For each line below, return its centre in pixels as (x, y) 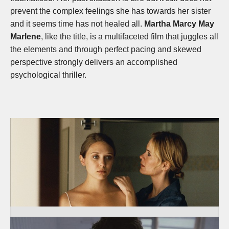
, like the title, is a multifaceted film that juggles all (130, 37)
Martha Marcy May (179, 24)
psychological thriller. (48, 75)
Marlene (26, 37)
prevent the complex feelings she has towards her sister (110, 11)
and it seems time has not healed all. (77, 24)
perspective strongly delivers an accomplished (94, 62)
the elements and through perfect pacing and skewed (106, 50)
